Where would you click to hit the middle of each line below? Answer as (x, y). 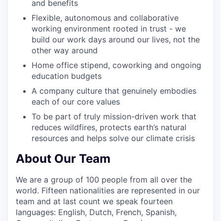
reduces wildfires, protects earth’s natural (109, 127)
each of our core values (76, 102)
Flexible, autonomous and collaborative (105, 18)
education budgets (67, 76)
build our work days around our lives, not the (116, 39)
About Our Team (63, 158)
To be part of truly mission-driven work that (114, 116)
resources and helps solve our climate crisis (113, 138)
